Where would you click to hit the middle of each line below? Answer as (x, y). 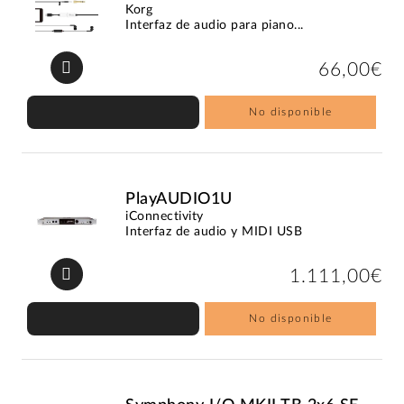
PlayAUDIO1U (179, 199)
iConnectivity (165, 216)
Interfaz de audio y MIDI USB (214, 231)
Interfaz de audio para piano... (215, 25)
